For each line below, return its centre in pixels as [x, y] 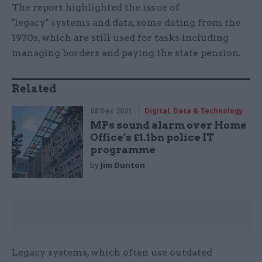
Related [34, 89]
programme [123, 150]
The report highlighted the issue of [96, 8]
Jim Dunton [123, 165]
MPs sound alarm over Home [169, 125]
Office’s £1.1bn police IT [152, 138]
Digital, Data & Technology [194, 111]
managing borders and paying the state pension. [126, 53]
